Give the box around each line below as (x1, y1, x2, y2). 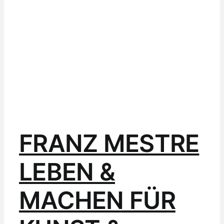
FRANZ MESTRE (19, 128, 199, 158)
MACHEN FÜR (19, 185, 175, 215)
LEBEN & (19, 157, 115, 187)
